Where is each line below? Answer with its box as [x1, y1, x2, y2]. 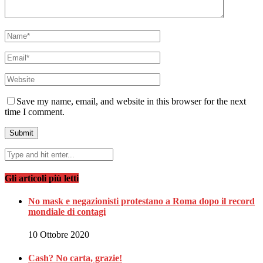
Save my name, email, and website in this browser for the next [16, 96, 246, 106]
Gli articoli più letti [5, 173, 79, 183]
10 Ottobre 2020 [28, 230, 89, 240]
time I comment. [5, 106, 65, 117]
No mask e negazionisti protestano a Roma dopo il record [28, 196, 255, 207]
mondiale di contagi [28, 207, 106, 217]
